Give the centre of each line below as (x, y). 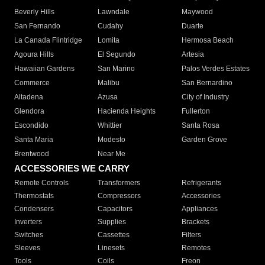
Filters (191, 235)
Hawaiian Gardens (44, 69)
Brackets (195, 222)
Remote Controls (41, 183)
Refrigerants (201, 183)
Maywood (197, 12)
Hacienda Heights (127, 112)
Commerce (32, 83)
